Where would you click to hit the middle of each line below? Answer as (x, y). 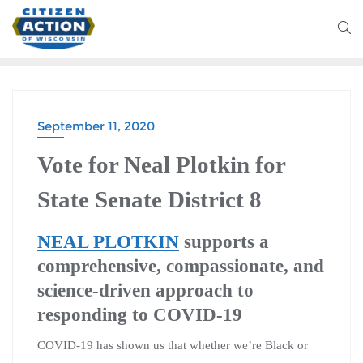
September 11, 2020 (96, 126)
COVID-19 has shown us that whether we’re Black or (173, 345)
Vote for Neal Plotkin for (161, 164)
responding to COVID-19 (140, 314)
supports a (224, 241)
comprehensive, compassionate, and (181, 265)
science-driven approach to (145, 290)
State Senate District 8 (149, 199)
